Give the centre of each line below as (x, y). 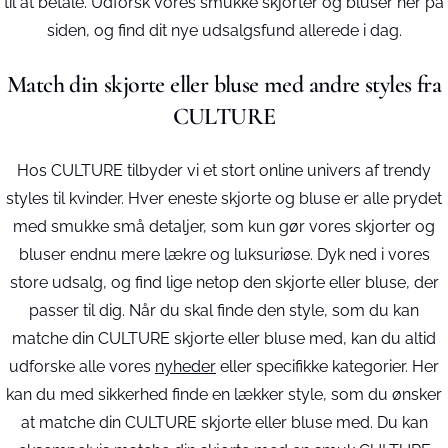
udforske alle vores (82, 366)
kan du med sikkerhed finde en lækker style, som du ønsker (224, 394)
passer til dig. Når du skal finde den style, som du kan (224, 310)
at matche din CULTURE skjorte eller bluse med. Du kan (224, 422)
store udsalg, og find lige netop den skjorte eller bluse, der (224, 282)
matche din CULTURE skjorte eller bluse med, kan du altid (224, 338)
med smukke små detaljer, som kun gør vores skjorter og (224, 226)
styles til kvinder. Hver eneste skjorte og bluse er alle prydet (224, 198)
